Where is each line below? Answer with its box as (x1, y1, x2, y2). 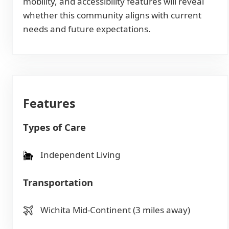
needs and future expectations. (23, 23, 151, 35)
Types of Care (23, 121, 86, 134)
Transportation (23, 176, 93, 189)
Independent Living (38, 149, 120, 161)
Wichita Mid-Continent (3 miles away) (38, 204, 190, 216)
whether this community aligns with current (23, 9, 201, 21)
